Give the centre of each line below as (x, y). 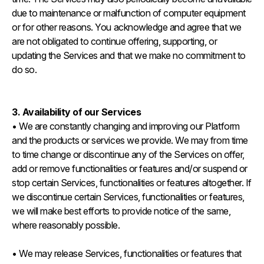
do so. (24, 70)
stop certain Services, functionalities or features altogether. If (132, 183)
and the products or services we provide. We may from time (130, 140)
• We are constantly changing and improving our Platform (126, 126)
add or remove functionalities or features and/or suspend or (130, 169)
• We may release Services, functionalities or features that (127, 253)
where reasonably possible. (67, 225)
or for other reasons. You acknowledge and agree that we (127, 27)
